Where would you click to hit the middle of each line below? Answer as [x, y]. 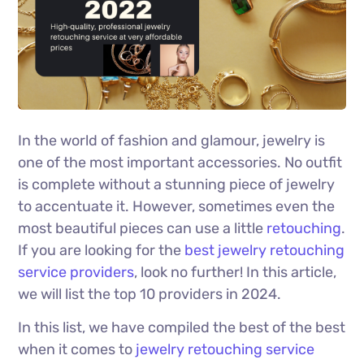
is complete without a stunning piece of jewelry [177, 185]
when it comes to [76, 350]
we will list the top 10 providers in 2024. [150, 295]
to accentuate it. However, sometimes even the [177, 207]
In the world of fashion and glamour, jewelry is [172, 141]
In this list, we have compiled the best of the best [182, 328]
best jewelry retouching [265, 251]
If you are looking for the [102, 251]
